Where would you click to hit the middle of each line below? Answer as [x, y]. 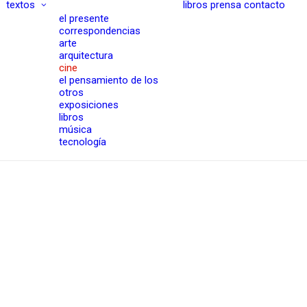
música [75, 130]
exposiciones [89, 105]
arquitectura [86, 56]
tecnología [83, 142]
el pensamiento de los [109, 80]
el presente [84, 19]
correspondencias [100, 31]
